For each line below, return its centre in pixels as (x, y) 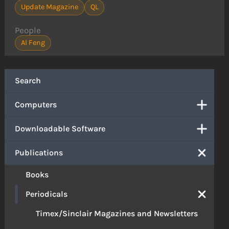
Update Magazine (50, 7)
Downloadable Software (60, 128)
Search (28, 80)
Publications (39, 152)
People (28, 30)
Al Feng (33, 43)
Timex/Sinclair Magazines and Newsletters (117, 213)
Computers (36, 104)
